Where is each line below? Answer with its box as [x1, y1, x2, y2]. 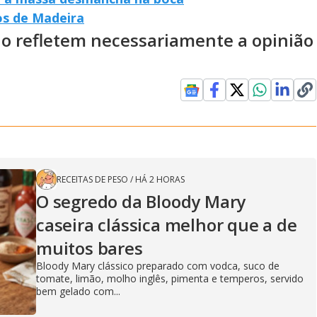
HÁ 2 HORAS [135, 173, 185, 185]
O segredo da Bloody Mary [36, 189, 246, 213]
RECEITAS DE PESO [57, 173, 128, 185]
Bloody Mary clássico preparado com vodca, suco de [36, 258, 279, 272]
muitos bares [36, 236, 143, 260]
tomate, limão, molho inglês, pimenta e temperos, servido [36, 271, 304, 285]
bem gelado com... [36, 284, 120, 298]
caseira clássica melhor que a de [36, 212, 297, 236]
